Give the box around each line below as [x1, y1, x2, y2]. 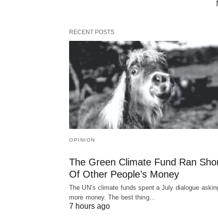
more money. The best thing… [69, 193, 156, 201]
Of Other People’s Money [69, 168, 179, 180]
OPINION [69, 137, 95, 143]
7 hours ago [69, 201, 110, 210]
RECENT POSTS [69, 28, 114, 36]
